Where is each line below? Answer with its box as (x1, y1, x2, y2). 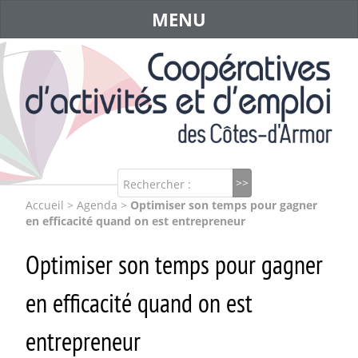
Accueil (26, 197, 64, 213)
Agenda (77, 197, 117, 213)
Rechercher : (123, 176, 192, 192)
